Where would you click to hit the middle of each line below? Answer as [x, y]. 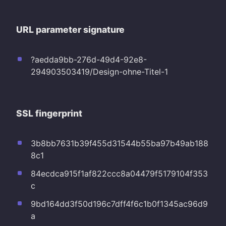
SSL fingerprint [49, 113]
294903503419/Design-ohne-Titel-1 [99, 71]
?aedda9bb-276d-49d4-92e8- [89, 59]
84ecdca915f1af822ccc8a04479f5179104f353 [119, 173]
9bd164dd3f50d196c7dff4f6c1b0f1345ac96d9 [119, 204]
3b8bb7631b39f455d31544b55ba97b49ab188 [119, 143]
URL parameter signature [70, 29]
